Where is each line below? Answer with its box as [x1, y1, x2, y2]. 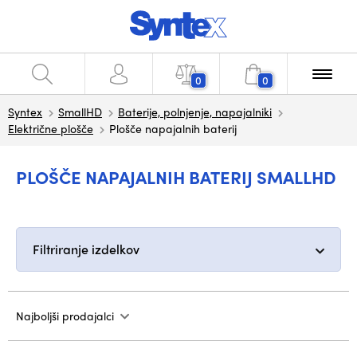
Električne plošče [8, 120, 93, 136]
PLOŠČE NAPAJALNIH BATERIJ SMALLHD [16, 164, 336, 190]
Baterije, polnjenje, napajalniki [118, 104, 272, 120]
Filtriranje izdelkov [33, 240, 139, 258]
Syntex [8, 104, 42, 120]
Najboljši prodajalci [16, 308, 114, 324]
